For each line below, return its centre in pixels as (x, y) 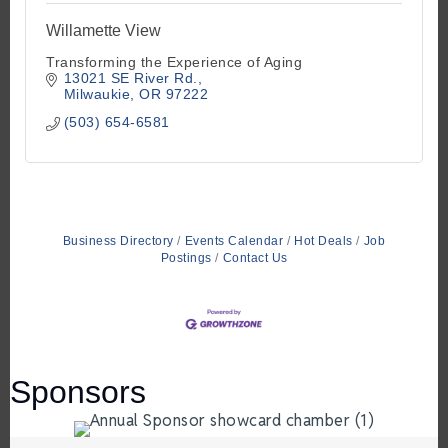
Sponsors (78, 392)
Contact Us (255, 257)
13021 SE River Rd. (130, 77)
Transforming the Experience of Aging (174, 61)
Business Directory (118, 240)
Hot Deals (323, 240)
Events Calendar (234, 240)
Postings (186, 257)
